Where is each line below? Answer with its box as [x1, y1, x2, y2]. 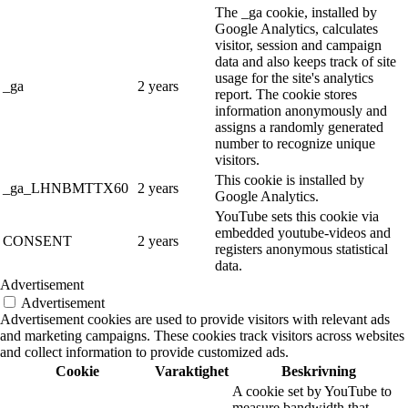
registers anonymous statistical [215, 241, 388, 258]
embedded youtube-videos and [215, 225, 391, 241]
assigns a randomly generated [215, 119, 383, 136]
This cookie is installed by [215, 172, 364, 189]
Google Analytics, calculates [215, 21, 378, 37]
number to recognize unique [215, 136, 375, 152]
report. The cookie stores [215, 87, 357, 103]
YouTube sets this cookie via [215, 209, 379, 225]
